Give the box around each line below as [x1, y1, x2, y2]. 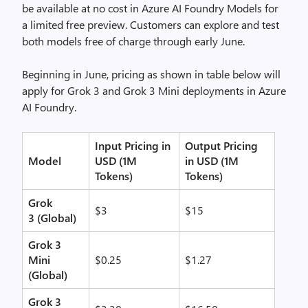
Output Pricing [185, 138, 258, 153]
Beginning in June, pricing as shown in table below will [22, 67, 280, 81]
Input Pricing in [95, 138, 170, 153]
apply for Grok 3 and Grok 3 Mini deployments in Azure [22, 83, 286, 98]
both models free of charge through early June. [22, 34, 245, 48]
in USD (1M [185, 153, 239, 168]
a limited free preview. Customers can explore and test [22, 17, 279, 32]
